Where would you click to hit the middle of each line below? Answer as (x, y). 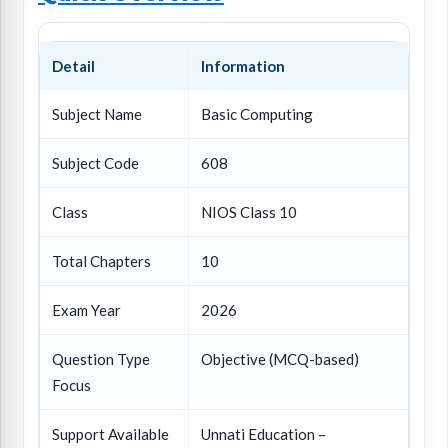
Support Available (110, 434)
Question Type (101, 359)
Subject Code (95, 163)
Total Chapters (101, 261)
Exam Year (86, 310)
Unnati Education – (263, 434)
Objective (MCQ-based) (280, 359)
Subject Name (97, 114)
